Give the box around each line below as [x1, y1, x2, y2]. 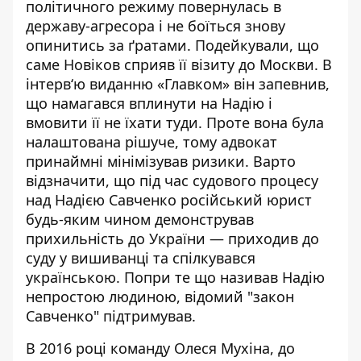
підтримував [103, 306, 192, 326]
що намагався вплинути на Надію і [26, 93, 272, 114]
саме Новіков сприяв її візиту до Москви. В [26, 55, 332, 75]
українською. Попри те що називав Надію [26, 268, 325, 288]
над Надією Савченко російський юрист [26, 190, 312, 210]
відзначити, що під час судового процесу [26, 171, 318, 191]
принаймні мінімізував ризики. [26, 151, 253, 172]
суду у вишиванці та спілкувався [26, 248, 255, 268]
